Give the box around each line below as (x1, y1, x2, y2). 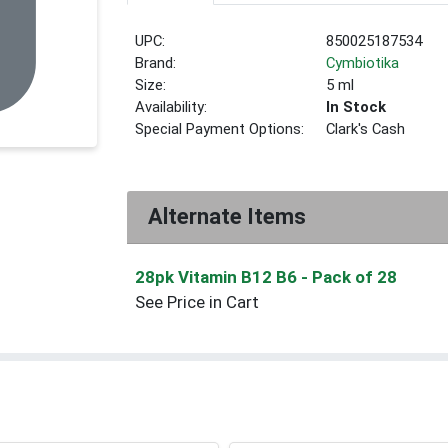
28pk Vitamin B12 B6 (135, 266, 302, 287)
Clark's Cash (326, 120, 406, 139)
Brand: (135, 54, 177, 73)
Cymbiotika (326, 54, 400, 73)
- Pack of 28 (301, 266, 398, 287)
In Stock (326, 98, 387, 117)
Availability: (135, 98, 208, 117)
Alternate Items (148, 203, 307, 229)
